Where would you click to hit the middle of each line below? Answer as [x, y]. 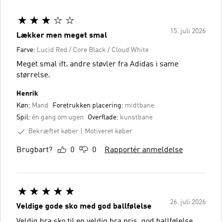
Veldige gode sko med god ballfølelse [84, 206]
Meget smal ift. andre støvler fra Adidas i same [97, 64]
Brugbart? [34, 150]
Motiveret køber [109, 132]
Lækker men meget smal [62, 35]
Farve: [27, 50]
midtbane [139, 105]
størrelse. [33, 75]
